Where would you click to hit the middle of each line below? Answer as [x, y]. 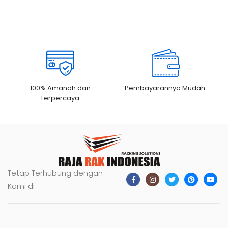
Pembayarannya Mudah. [166, 88]
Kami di [21, 186]
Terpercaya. [60, 98]
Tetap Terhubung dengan [55, 173]
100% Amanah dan [61, 88]
